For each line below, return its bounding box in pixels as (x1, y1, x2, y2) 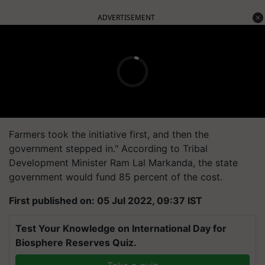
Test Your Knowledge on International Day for (15, 222, 227, 234)
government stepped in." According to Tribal (9, 143, 208, 154)
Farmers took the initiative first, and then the (9, 128, 209, 140)
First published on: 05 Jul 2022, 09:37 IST (9, 195, 202, 206)
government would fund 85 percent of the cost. (9, 171, 222, 183)
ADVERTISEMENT (98, 12, 155, 22)
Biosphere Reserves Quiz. (15, 237, 137, 248)
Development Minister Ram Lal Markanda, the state (9, 157, 238, 169)
